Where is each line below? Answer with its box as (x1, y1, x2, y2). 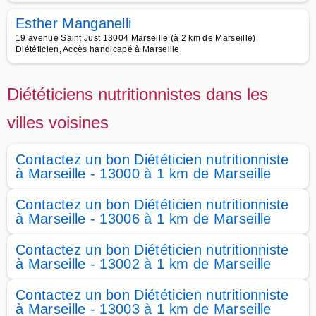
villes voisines (7, 113, 109, 132)
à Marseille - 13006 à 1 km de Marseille (16, 211, 272, 226)
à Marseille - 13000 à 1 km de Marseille (16, 166, 272, 181)
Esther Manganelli (16, 16, 132, 31)
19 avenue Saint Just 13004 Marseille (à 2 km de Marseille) (16, 33, 256, 43)
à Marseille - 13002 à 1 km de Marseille (16, 256, 272, 272)
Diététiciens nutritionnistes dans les (7, 85, 268, 104)
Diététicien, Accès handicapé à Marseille (16, 44, 180, 54)
